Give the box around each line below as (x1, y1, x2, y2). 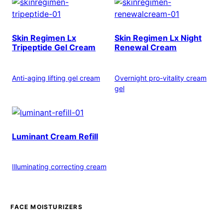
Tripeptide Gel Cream (12, 42, 96, 53)
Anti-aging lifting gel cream (12, 73, 100, 82)
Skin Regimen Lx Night (114, 33, 202, 43)
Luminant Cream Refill (12, 131, 98, 141)
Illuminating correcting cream (12, 162, 107, 171)
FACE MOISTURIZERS (10, 203, 83, 211)
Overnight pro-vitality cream (114, 73, 207, 82)
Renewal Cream (114, 42, 177, 53)
